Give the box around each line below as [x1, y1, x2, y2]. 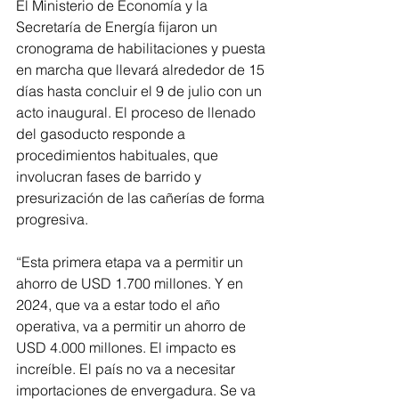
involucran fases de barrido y [16, 167, 205, 185]
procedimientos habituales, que [16, 145, 222, 164]
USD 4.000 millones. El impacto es [16, 338, 240, 356]
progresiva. [16, 209, 88, 228]
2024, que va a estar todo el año [16, 295, 224, 313]
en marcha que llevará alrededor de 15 [16, 60, 268, 78]
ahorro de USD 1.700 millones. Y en [16, 273, 247, 292]
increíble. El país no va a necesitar [16, 359, 239, 378]
